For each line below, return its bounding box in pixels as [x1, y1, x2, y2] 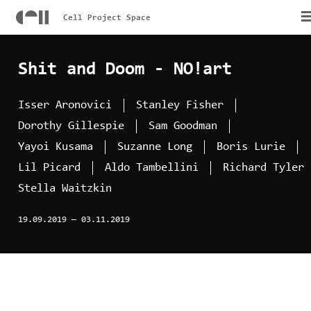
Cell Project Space [62, 13, 151, 22]
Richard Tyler [222, 161, 304, 174]
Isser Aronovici [17, 99, 112, 111]
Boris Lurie [216, 140, 285, 153]
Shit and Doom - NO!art [17, 60, 232, 79]
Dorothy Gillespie [17, 119, 124, 132]
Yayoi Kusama [17, 140, 93, 153]
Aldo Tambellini [104, 161, 199, 174]
